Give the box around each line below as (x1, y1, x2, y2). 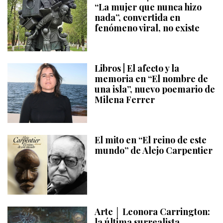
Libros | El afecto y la (95, 62, 179, 74)
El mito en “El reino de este (95, 133, 207, 146)
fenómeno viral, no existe (95, 21, 200, 34)
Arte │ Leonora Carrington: (95, 205, 210, 218)
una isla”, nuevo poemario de (95, 83, 215, 95)
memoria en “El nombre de (95, 72, 208, 85)
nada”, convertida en (95, 11, 180, 23)
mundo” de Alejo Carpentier (95, 144, 213, 156)
